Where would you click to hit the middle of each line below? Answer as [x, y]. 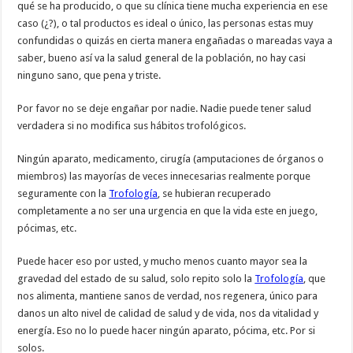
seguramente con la [63, 193]
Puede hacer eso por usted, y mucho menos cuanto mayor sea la [163, 261]
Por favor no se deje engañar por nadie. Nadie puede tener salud [165, 108]
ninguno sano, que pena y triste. [89, 75]
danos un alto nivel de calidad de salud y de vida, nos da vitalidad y [168, 313]
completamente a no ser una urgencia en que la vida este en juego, [168, 210]
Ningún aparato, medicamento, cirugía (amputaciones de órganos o [171, 158]
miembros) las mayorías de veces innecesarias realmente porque [164, 176]
